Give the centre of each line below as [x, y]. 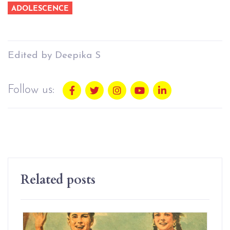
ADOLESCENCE [40, 9]
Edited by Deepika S [54, 55]
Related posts [58, 178]
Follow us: [31, 90]
